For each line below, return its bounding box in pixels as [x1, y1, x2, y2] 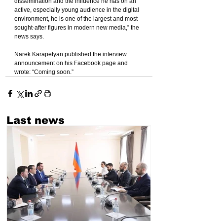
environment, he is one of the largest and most [14, 15, 139, 23]
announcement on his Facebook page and [14, 60, 129, 67]
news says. [14, 33, 44, 40]
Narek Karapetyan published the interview [14, 51, 128, 58]
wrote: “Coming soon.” [14, 69, 74, 76]
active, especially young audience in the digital [14, 6, 141, 14]
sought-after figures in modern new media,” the [14, 24, 141, 32]
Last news [6, 114, 65, 126]
